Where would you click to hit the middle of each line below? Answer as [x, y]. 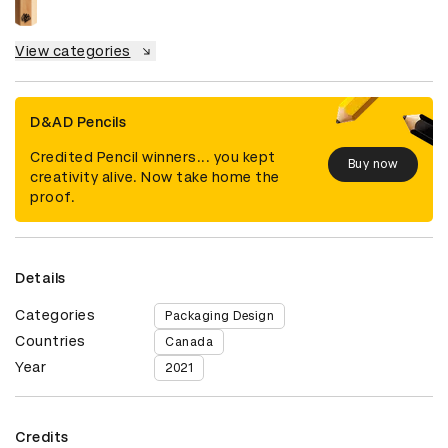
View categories [73, 50]
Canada [189, 341]
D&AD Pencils [78, 121]
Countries [50, 340]
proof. [52, 196]
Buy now [372, 164]
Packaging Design [220, 315]
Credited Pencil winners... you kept [153, 156]
